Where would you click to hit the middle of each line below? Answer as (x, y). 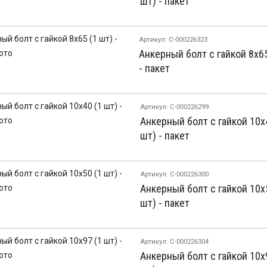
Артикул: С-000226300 (174, 174)
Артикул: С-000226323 (173, 40)
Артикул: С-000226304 (174, 241)
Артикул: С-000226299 (174, 107)
